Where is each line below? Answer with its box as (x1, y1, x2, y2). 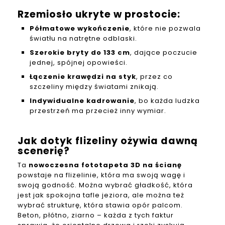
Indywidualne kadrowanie (30, 96, 135, 106)
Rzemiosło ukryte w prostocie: (18, 8, 180, 22)
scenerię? (18, 144, 70, 158)
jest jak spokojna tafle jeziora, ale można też (18, 190, 184, 200)
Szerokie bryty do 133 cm (30, 48, 130, 58)
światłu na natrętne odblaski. (30, 34, 137, 44)
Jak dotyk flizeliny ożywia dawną (18, 134, 198, 148)
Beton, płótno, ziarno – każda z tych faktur (18, 210, 174, 220)
